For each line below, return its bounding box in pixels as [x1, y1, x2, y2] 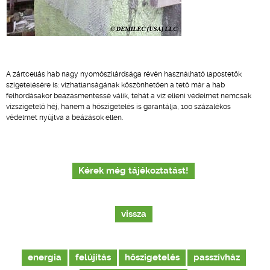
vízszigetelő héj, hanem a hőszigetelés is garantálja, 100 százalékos [6, 102, 231, 111]
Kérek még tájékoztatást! [78, 166, 189, 176]
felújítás [75, 253, 111, 263]
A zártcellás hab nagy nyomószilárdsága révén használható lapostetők [6, 70, 242, 78]
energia [27, 253, 61, 263]
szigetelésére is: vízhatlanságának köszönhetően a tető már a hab [6, 81, 225, 89]
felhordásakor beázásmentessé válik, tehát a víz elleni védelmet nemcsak [6, 92, 251, 100]
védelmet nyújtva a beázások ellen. [6, 113, 123, 122]
